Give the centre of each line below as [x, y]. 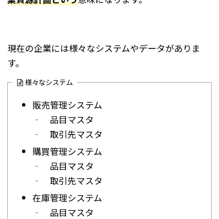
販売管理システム [67, 105]
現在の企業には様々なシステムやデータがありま [104, 48]
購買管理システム [67, 151]
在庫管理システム [67, 198]
